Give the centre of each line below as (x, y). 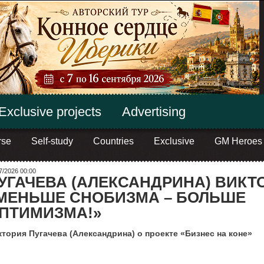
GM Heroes (238, 141)
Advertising (154, 112)
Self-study (52, 141)
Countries (113, 141)
